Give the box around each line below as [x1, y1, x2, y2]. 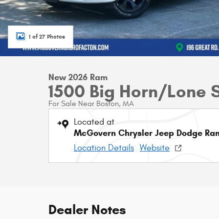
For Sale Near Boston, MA [48, 99, 134, 108]
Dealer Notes [48, 201, 126, 218]
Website [140, 143, 170, 153]
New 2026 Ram [48, 72, 108, 83]
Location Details [74, 143, 134, 153]
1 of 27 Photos [29, 32, 65, 40]
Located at [74, 117, 114, 127]
